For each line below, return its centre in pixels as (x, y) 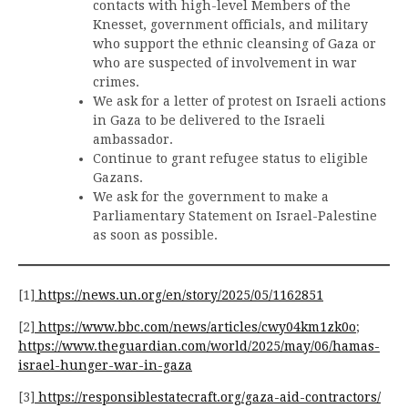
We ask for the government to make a (211, 196)
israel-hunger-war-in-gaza (105, 365)
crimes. (116, 82)
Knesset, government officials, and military (230, 24)
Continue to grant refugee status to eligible (230, 158)
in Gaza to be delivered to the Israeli (209, 120)
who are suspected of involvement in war (225, 62)
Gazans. (118, 177)
